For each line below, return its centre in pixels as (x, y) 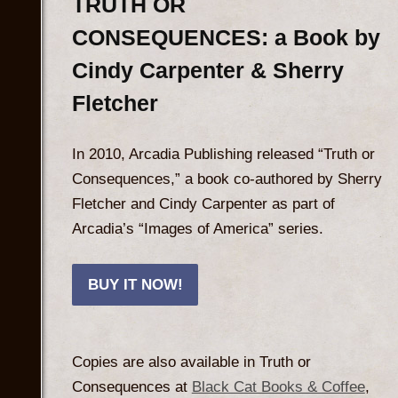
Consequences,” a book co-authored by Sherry (227, 179)
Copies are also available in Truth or (191, 362)
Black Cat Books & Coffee (278, 387)
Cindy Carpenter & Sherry (207, 70)
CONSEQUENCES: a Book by (226, 37)
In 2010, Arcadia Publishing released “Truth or (223, 155)
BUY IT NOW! (135, 284)
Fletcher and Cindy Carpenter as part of (203, 204)
